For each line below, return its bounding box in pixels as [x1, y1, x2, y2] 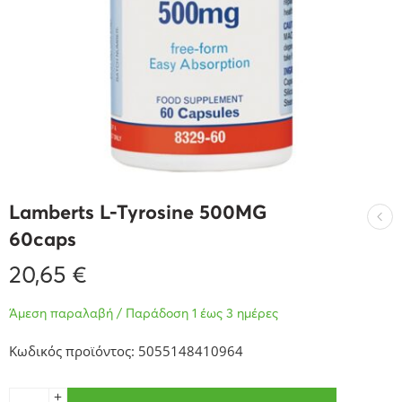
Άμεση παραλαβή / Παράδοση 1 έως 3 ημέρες [9, 308, 278, 320]
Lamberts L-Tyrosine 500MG [9, 204, 267, 223]
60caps [9, 231, 76, 250]
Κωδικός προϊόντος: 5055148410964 [9, 343, 243, 360]
